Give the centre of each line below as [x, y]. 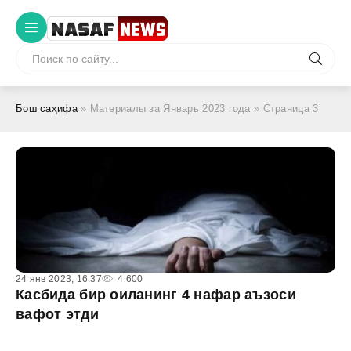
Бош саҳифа [47, 109]
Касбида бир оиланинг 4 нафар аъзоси [156, 295]
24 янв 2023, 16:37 [59, 279]
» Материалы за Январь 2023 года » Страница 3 [198, 109]
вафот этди [57, 314]
